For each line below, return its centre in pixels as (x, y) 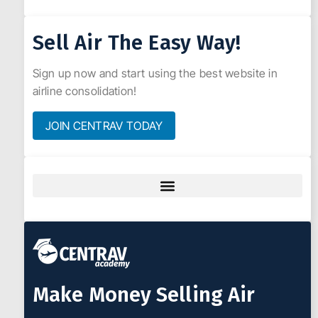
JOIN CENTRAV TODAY (104, 126)
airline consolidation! (85, 91)
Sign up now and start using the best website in (155, 73)
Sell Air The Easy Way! (137, 43)
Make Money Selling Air (144, 295)
